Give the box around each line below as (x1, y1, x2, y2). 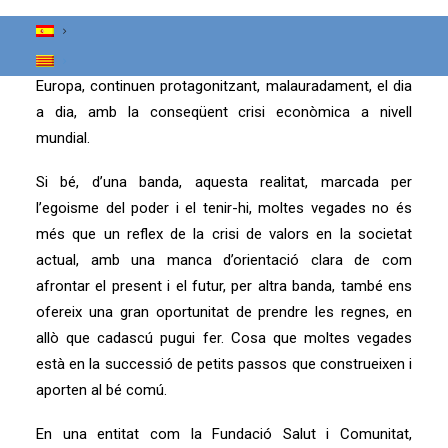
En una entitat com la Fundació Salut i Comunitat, (36, 425, 412, 443)
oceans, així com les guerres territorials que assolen (36, 51, 412, 69)
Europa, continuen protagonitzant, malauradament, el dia (36, 77, 412, 95)
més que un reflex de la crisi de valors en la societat (36, 225, 412, 243)
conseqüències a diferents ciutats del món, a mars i (36, 25, 412, 43)
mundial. (36, 129, 90, 147)
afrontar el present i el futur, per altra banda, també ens (36, 277, 412, 295)
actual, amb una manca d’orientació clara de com (36, 251, 412, 269)
